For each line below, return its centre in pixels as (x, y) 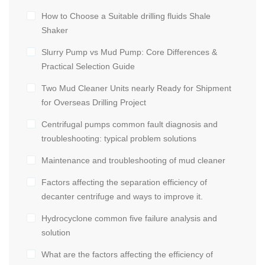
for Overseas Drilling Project (94, 103)
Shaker (55, 30)
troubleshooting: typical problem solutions (119, 139)
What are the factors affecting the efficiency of (127, 255)
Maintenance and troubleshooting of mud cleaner (133, 161)
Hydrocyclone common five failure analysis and (129, 219)
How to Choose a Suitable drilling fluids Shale (126, 16)
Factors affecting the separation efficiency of (124, 182)
